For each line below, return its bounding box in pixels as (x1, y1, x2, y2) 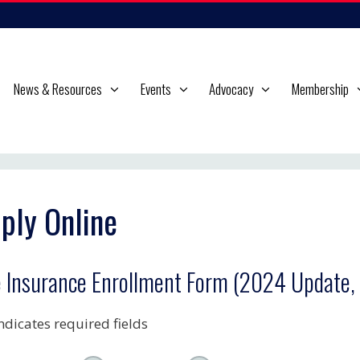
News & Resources (14, 79, 102, 99)
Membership (291, 79, 349, 99)
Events (140, 79, 171, 99)
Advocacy (209, 79, 254, 99)
